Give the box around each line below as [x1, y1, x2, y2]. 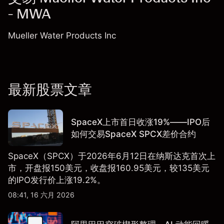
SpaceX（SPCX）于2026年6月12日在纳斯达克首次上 [8, 151, 215, 161]
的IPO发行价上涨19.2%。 [8, 175, 105, 185]
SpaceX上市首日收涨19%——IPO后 [71, 116, 210, 127]
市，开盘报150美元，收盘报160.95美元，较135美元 [8, 163, 209, 173]
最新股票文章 [8, 81, 92, 98]
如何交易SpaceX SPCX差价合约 [71, 128, 196, 139]
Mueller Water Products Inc [8, 30, 116, 40]
